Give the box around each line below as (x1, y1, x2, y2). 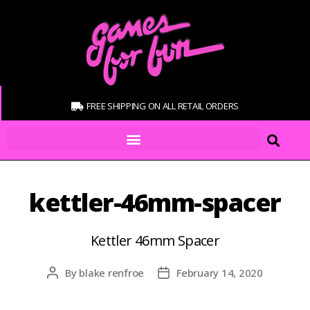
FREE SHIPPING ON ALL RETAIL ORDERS (86, 100, 239, 112)
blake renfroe (79, 266, 145, 280)
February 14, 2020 (176, 266, 263, 280)
